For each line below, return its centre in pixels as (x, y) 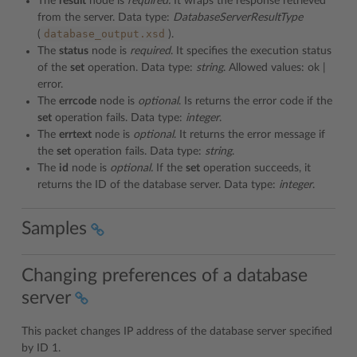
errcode (78, 101)
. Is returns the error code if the (255, 101)
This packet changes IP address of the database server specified (177, 331)
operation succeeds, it (255, 168)
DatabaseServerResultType (238, 17)
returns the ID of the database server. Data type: (158, 184)
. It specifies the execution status (251, 51)
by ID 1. (41, 348)
